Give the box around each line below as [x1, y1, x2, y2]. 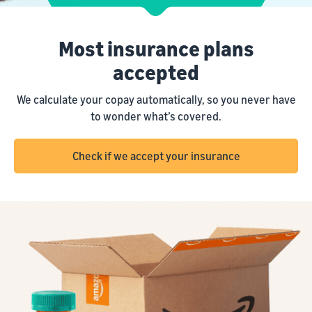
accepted [113, 60, 199, 86]
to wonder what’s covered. [91, 109, 221, 124]
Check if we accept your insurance [72, 149, 240, 164]
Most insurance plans [58, 36, 254, 62]
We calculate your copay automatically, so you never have [16, 93, 296, 107]
